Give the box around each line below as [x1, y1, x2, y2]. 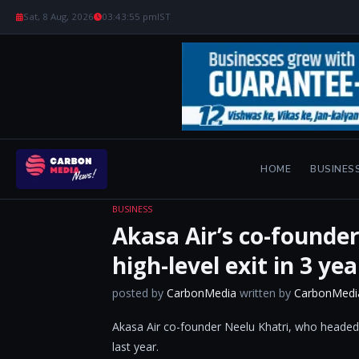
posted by [112, 285, 167, 301]
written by [236, 285, 294, 301]
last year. [112, 339, 159, 354]
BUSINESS [112, 203, 152, 215]
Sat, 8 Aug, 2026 [23, 10, 94, 22]
